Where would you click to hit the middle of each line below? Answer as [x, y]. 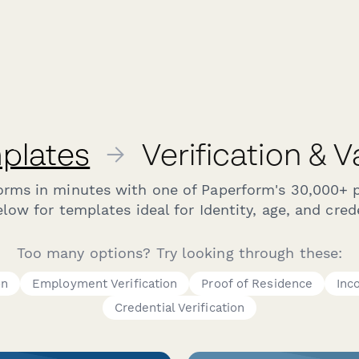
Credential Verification [179, 308]
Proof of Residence [257, 284]
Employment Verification [105, 284]
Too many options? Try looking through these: [179, 253]
